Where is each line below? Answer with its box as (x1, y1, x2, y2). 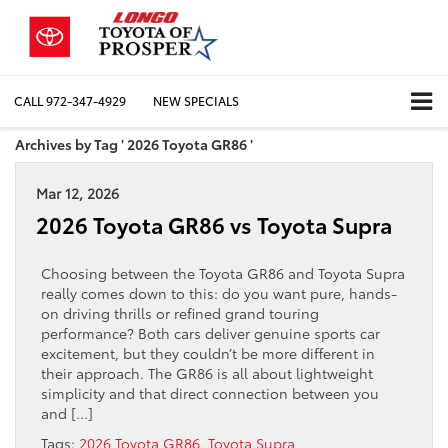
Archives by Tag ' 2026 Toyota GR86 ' (15, 133, 253, 154)
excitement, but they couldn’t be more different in (41, 342, 375, 363)
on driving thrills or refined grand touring (41, 302, 319, 323)
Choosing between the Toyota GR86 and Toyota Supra (41, 262, 405, 283)
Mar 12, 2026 (36, 182, 119, 203)
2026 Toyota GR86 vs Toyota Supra (36, 208, 392, 240)
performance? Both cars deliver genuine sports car (41, 322, 380, 343)
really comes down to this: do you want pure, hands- (41, 282, 397, 303)
